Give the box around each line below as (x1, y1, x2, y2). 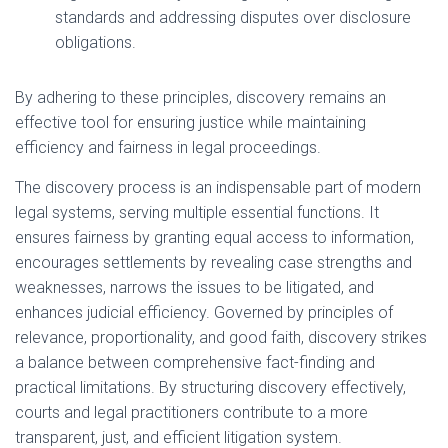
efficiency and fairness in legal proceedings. (15, 138, 321, 158)
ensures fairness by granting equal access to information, (15, 228, 414, 248)
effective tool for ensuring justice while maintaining (15, 113, 366, 133)
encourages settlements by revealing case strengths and (15, 253, 412, 273)
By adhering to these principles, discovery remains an (15, 88, 386, 108)
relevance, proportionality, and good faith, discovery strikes (15, 328, 427, 348)
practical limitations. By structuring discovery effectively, (15, 378, 406, 398)
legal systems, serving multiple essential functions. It (15, 203, 379, 223)
